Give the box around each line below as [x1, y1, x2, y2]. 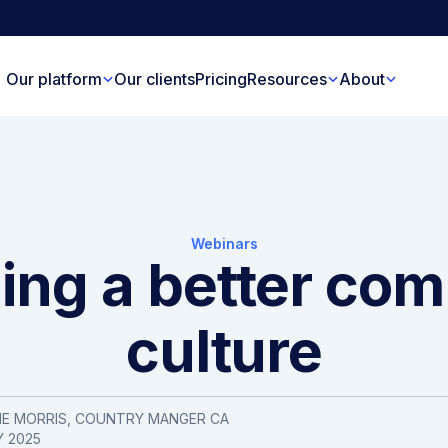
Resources [247, 68, 327, 89]
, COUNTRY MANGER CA [67, 410, 229, 427]
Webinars [190, 235, 258, 252]
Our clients [114, 68, 195, 89]
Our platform [6, 68, 102, 89]
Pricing [195, 68, 247, 89]
